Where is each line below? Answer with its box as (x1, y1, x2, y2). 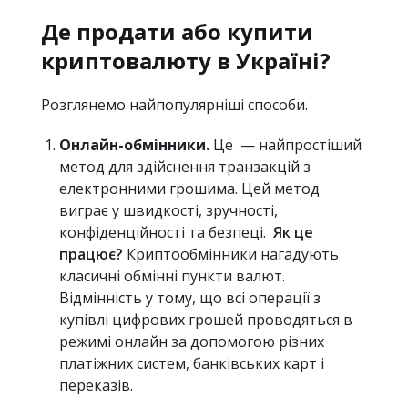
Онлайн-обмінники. (59, 135, 209, 155)
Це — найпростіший (209, 135, 362, 155)
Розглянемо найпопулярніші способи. (41, 95, 308, 115)
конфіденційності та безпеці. (59, 222, 273, 242)
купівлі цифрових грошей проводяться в (59, 310, 352, 330)
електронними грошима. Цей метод (59, 178, 320, 199)
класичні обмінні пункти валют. (59, 266, 285, 286)
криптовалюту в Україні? (41, 46, 331, 76)
